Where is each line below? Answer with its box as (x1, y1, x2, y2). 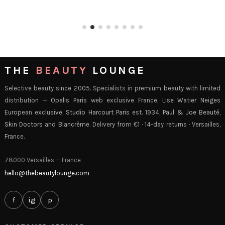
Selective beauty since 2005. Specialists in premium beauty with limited (5, 84, 220, 92)
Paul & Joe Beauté (163, 108, 220, 116)
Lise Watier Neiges (162, 96, 221, 104)
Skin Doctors (5, 120, 43, 128)
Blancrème (58, 120, 89, 128)
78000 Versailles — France (5, 156, 81, 164)
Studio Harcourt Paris (66, 108, 130, 116)
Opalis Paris (51, 96, 87, 104)
